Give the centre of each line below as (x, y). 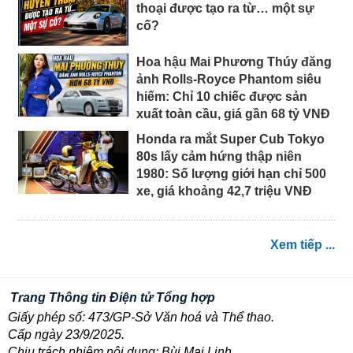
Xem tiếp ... (303, 245)
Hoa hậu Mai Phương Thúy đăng (234, 62)
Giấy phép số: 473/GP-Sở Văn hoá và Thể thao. (141, 318)
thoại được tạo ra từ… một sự (225, 9)
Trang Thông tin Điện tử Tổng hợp (113, 298)
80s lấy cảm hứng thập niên (219, 157)
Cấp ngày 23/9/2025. (66, 335)
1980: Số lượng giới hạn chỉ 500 (231, 174)
